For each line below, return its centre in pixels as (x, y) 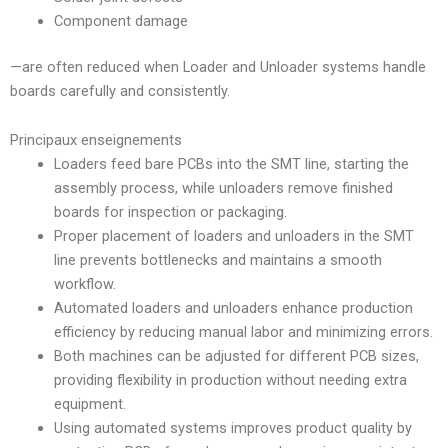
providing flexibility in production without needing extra (230, 380)
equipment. (89, 404)
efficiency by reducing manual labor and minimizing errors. (243, 332)
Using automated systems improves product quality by (232, 428)
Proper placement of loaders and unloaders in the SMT (233, 236)
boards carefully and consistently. (120, 90)
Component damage (120, 21)
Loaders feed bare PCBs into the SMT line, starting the (231, 164)
